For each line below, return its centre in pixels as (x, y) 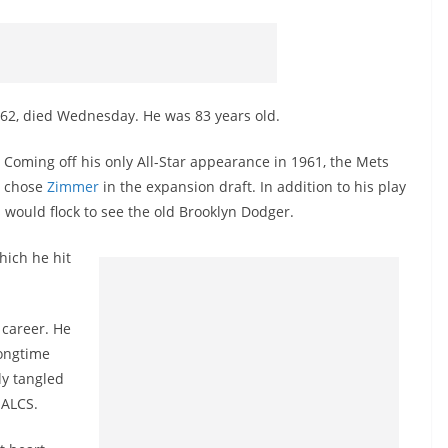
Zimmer (73, 186)
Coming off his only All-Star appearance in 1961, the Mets (196, 161)
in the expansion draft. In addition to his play (252, 186)
